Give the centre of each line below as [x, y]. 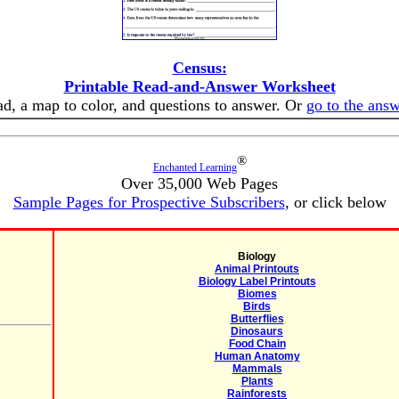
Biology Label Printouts [257, 281]
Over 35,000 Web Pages [199, 183]
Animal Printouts [257, 269]
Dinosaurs [257, 331]
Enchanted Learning [195, 167]
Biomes [257, 294]
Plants [257, 381]
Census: [199, 68]
